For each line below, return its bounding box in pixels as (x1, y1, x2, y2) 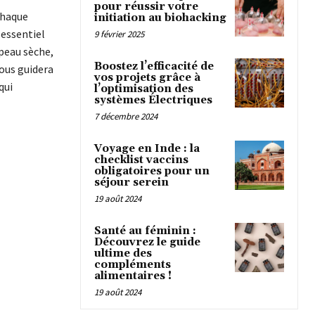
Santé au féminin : (94, 224, 196, 238)
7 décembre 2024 (94, 110, 157, 123)
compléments (94, 258, 171, 272)
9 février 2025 (94, 28, 144, 41)
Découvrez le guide (94, 236, 200, 250)
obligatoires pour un (94, 165, 210, 179)
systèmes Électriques (94, 94, 212, 108)
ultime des (94, 247, 152, 261)
